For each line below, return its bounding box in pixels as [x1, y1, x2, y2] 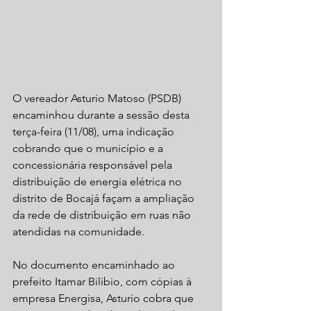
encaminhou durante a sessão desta [12, 108, 192, 122]
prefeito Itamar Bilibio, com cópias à [12, 275, 194, 289]
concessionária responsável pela [12, 158, 175, 172]
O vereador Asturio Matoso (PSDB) [12, 92, 184, 106]
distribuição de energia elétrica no [12, 175, 185, 189]
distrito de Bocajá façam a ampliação [12, 192, 197, 205]
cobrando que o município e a [12, 142, 166, 155]
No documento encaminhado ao [12, 258, 178, 272]
